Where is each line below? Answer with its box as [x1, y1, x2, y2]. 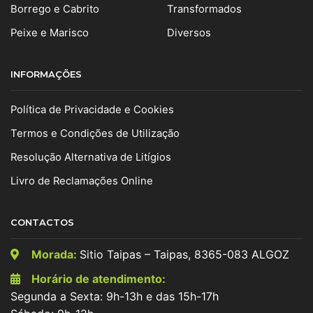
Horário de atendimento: [31, 272, 166, 286]
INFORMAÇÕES [10, 68, 82, 80]
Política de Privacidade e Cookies [10, 103, 174, 116]
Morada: [31, 247, 80, 262]
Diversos [167, 27, 211, 40]
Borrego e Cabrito [10, 3, 99, 16]
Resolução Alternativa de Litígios [10, 150, 171, 163]
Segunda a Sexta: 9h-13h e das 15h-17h [10, 289, 219, 304]
